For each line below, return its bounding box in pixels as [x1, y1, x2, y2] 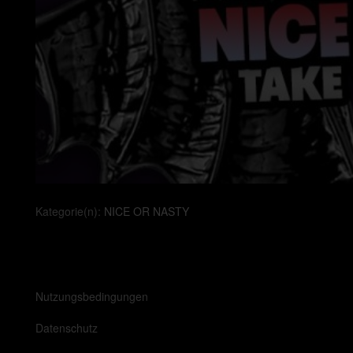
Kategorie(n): [35, 203, 104, 219]
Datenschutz [35, 320, 98, 336]
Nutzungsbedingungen [35, 288, 148, 304]
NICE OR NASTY [104, 203, 189, 219]
